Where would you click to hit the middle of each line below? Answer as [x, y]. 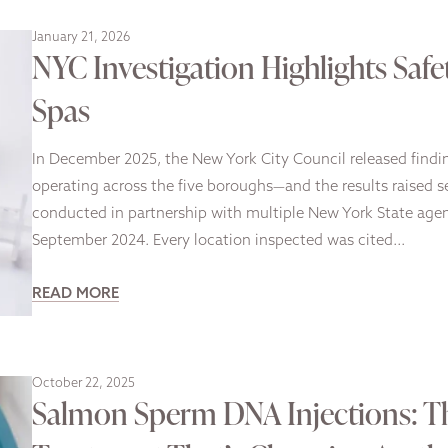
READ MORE [75, 294]
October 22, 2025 [83, 383]
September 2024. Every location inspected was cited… [218, 241]
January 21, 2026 [81, 37]
